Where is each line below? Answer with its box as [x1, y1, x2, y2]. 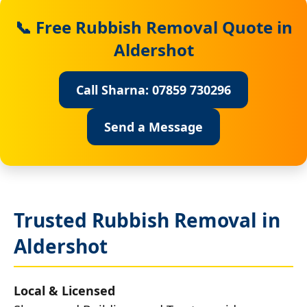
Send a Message [104, 118, 203, 135]
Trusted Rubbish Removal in [14, 206, 280, 233]
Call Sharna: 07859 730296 [76, 81, 231, 98]
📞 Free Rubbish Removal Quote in [14, 15, 293, 38]
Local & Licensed [14, 282, 115, 299]
